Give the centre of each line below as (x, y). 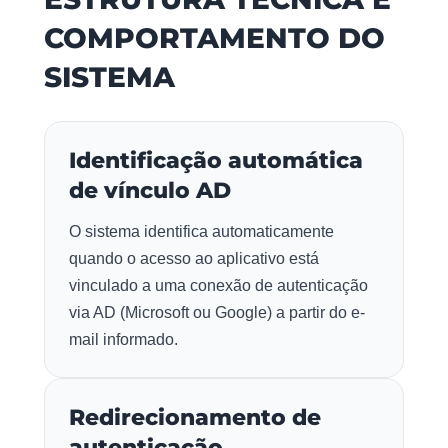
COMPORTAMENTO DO (214, 38)
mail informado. (123, 340)
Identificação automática (216, 161)
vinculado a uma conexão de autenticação (218, 286)
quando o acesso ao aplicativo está (194, 259)
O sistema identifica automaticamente (201, 232)
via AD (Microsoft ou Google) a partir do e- (217, 313)
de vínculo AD (150, 191)
